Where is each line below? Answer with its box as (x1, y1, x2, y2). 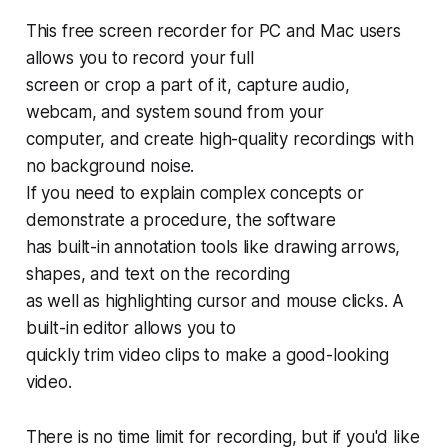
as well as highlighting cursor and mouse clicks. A (25, 290, 405, 311)
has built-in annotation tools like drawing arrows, (25, 236, 401, 257)
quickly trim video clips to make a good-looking (25, 344, 389, 365)
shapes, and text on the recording (25, 263, 291, 284)
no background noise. (25, 155, 195, 176)
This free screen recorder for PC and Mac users (25, 20, 401, 41)
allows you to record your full (25, 47, 254, 68)
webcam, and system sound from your (25, 101, 324, 122)
